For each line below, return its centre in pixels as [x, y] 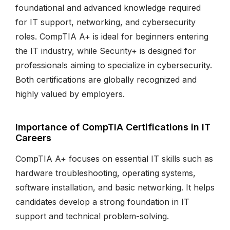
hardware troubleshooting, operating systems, [106, 173]
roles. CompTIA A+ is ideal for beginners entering [112, 36]
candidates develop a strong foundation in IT [102, 202]
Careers [33, 138]
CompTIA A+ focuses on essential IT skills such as [114, 158]
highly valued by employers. [70, 94]
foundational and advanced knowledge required [108, 7]
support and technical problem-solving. [92, 216]
